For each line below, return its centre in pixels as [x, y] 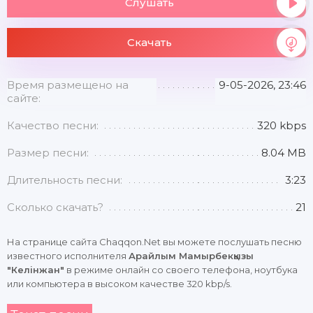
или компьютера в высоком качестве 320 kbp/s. [119, 284]
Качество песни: [53, 125]
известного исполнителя [68, 256]
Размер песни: [48, 153]
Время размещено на [68, 85]
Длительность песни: [65, 180]
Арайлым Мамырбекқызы [191, 256]
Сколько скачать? [55, 207]
